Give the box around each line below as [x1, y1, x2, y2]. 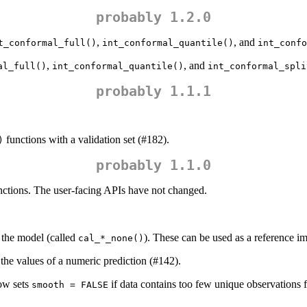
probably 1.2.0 [96, 9, 211, 26]
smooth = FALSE [32, 280, 108, 291]
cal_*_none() [78, 233, 144, 244]
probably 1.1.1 [96, 83, 211, 100]
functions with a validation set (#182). [3, 134, 169, 146]
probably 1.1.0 [96, 157, 211, 174]
